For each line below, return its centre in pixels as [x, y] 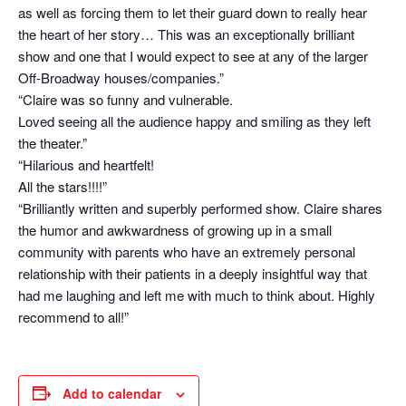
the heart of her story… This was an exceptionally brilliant [186, 34]
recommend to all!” [73, 316]
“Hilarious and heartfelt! [86, 164]
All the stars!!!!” [63, 186]
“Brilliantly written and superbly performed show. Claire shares [200, 208]
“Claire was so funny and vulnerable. [126, 99]
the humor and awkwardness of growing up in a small [175, 229]
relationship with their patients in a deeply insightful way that [193, 273]
